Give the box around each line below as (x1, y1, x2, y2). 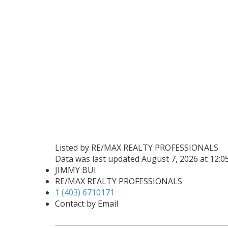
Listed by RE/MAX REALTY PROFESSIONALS (54, 141, 218, 153)
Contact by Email (54, 197, 118, 209)
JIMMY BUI (54, 164, 96, 176)
